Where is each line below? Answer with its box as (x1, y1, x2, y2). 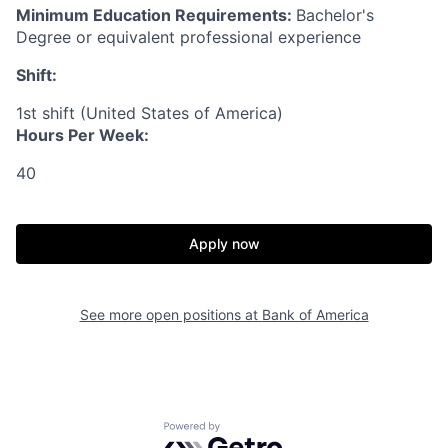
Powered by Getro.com (163, 421, 339, 441)
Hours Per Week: (16, 125, 149, 145)
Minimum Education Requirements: (16, 5, 296, 25)
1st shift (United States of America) (16, 103, 283, 123)
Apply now (188, 235, 260, 252)
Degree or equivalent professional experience (16, 27, 361, 47)
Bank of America (261, 306, 369, 323)
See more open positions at (79, 306, 262, 323)
